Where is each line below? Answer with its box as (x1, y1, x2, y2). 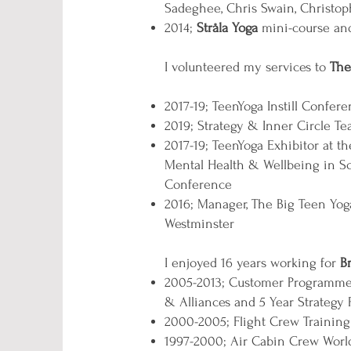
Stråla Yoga (197, 20, 258, 35)
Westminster (165, 216, 234, 231)
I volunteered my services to (165, 60, 330, 74)
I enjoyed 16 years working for (165, 255, 340, 270)
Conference (165, 177, 232, 192)
